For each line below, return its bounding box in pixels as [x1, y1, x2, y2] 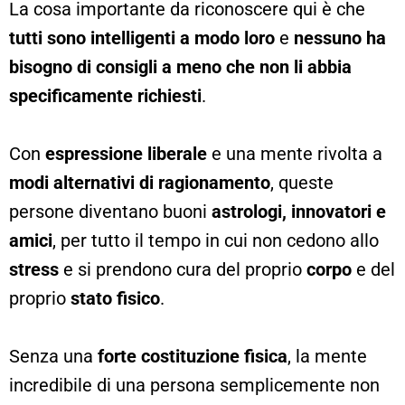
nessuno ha [294, 26, 386, 49]
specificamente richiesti [9, 84, 202, 107]
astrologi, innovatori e [212, 200, 386, 222]
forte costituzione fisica [98, 344, 287, 367]
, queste [270, 171, 334, 193]
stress [9, 258, 59, 280]
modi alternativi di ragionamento [9, 171, 270, 193]
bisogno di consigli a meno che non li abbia [9, 55, 352, 78]
